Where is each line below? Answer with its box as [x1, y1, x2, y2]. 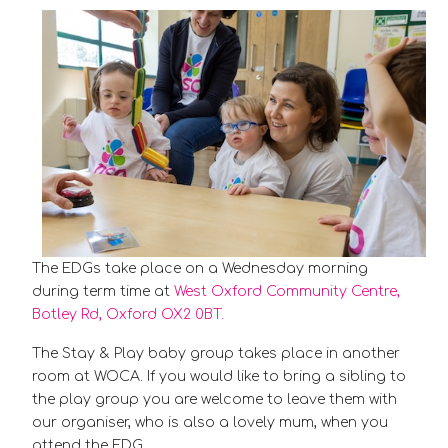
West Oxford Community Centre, [174, 283, 400, 299]
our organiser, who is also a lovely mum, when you [32, 414, 388, 430]
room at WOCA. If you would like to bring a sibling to [32, 368, 406, 384]
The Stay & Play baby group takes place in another [32, 345, 400, 361]
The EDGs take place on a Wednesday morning [32, 260, 368, 276]
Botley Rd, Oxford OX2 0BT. [32, 306, 224, 322]
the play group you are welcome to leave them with [32, 391, 397, 407]
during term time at [32, 283, 174, 299]
